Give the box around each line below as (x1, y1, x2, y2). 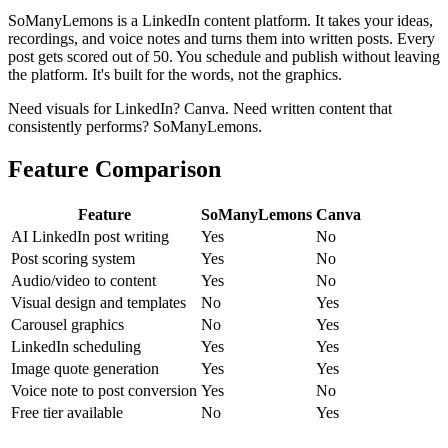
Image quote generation (11, 359, 159, 377)
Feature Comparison (8, 155, 221, 182)
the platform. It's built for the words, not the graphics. (8, 65, 342, 83)
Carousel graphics (11, 315, 124, 333)
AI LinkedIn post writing (11, 227, 169, 245)
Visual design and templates (11, 293, 186, 311)
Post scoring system (11, 249, 135, 267)
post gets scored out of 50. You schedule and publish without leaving (8, 47, 440, 65)
